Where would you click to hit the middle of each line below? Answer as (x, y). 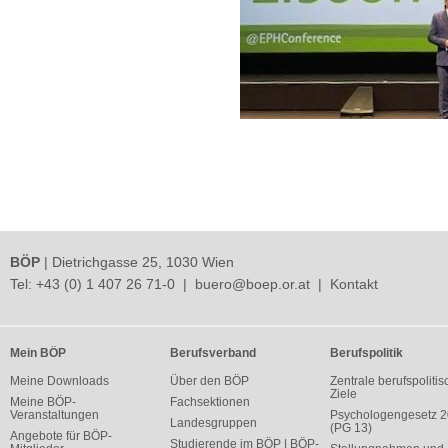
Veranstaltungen (54, 415)
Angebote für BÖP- (61, 436)
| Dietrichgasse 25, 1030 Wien (137, 262)
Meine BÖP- (43, 402)
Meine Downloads (59, 381)
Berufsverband (212, 353)
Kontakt (354, 284)
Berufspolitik (366, 353)
